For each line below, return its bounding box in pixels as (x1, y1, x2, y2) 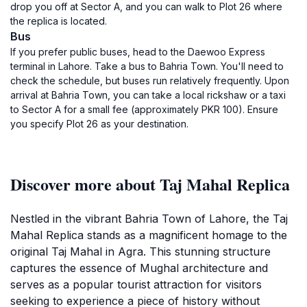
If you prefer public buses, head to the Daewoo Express (10, 46, 265, 58)
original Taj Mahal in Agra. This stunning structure (10, 245, 271, 258)
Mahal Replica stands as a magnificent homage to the (10, 228, 287, 242)
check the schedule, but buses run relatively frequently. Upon (10, 75, 289, 86)
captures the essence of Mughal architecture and (10, 261, 268, 275)
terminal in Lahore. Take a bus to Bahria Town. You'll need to (10, 60, 284, 72)
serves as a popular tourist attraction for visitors (10, 278, 262, 291)
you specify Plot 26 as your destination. (10, 118, 188, 130)
